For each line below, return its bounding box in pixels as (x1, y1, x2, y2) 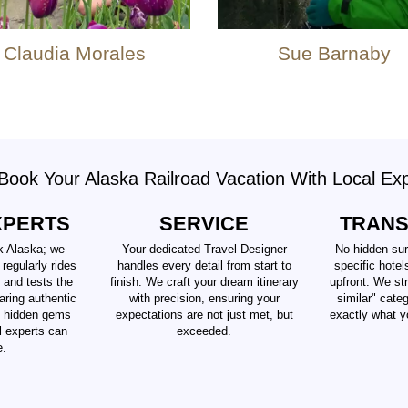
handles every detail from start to (117, 259, 291, 273)
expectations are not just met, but (115, 308, 293, 322)
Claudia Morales (3, 43, 146, 64)
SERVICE (159, 212, 249, 235)
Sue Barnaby (277, 43, 391, 64)
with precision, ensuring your (128, 291, 280, 306)
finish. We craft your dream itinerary (109, 275, 299, 290)
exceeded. (177, 324, 231, 339)
